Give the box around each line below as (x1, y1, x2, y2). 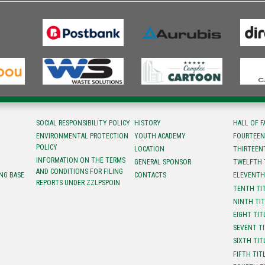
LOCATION (134, 145, 165, 154)
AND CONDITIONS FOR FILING (35, 167, 123, 176)
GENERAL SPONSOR (134, 158, 192, 167)
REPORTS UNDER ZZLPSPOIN (35, 179, 120, 188)
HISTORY (134, 118, 161, 127)
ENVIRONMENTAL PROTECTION (35, 131, 128, 140)
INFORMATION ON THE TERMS (35, 156, 125, 165)
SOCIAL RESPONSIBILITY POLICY (35, 118, 130, 127)
